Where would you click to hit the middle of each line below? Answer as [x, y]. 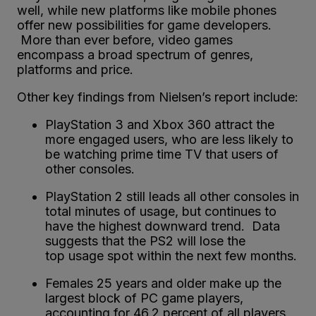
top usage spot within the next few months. [171, 255]
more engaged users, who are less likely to [169, 139]
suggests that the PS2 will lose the [145, 241]
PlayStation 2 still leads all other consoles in [172, 196]
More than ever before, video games [125, 39]
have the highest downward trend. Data [163, 226]
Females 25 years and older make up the [163, 283]
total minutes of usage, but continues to [161, 211]
